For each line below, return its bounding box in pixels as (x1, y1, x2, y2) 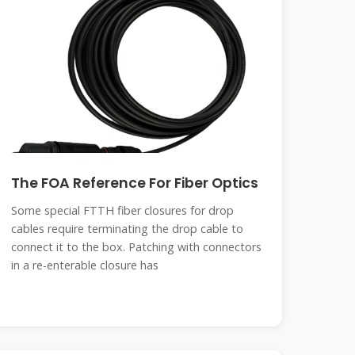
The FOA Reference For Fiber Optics (11, 174, 259, 193)
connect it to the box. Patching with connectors (11, 239, 262, 254)
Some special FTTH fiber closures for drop (11, 203, 235, 218)
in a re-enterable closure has (11, 258, 159, 273)
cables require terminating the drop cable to (11, 221, 244, 236)
